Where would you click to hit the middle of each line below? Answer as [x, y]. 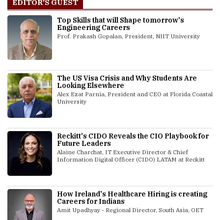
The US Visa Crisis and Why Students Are [127, 78]
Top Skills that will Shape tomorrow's [121, 20]
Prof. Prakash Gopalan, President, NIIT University [128, 36]
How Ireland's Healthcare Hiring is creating [132, 194]
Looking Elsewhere [91, 85]
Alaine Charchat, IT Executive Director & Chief [123, 152]
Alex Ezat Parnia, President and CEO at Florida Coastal [135, 94]
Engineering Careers [94, 27]
